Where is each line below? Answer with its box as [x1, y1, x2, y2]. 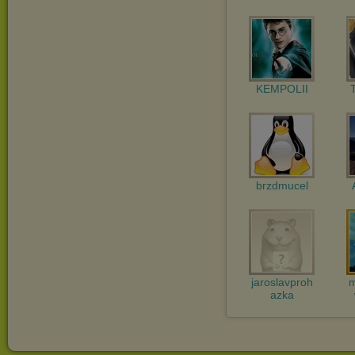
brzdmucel [255, 179, 308, 192]
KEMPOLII [255, 82, 308, 95]
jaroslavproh [250, 276, 313, 288]
